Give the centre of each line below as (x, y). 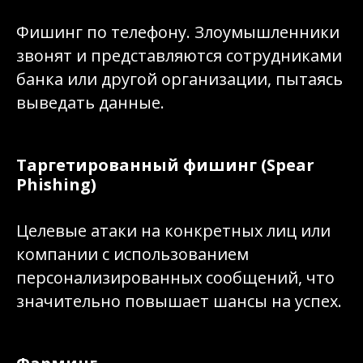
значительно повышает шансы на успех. (179, 301)
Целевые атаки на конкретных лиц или (173, 231)
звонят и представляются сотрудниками (179, 56)
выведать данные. (90, 102)
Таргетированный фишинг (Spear (165, 165)
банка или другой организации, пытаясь (179, 79)
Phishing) (56, 184)
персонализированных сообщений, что (175, 278)
